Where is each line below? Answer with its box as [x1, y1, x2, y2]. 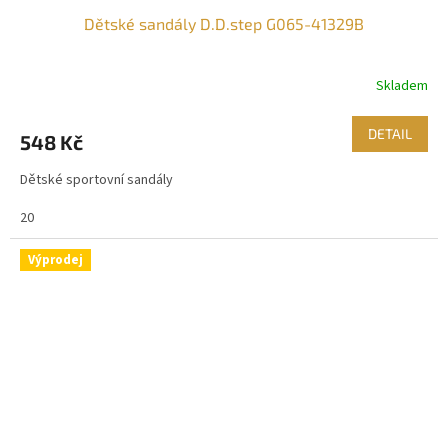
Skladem [376, 76, 428, 97]
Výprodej [28, 250, 83, 269]
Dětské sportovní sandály [20, 169, 179, 190]
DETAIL [368, 124, 412, 142]
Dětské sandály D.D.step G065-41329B [84, 13, 364, 33]
